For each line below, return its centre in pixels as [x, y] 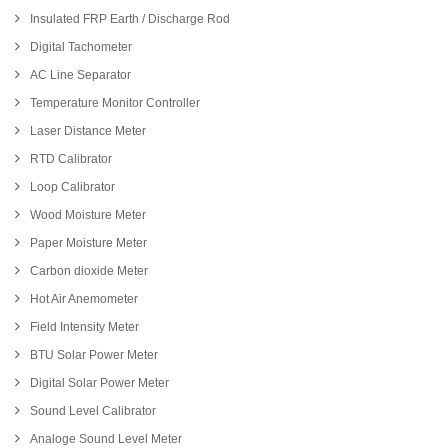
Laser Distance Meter [88, 131]
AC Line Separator [80, 75]
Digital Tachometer [81, 47]
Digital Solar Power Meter [99, 383]
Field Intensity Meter [84, 327]
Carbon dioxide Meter [89, 271]
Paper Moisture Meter [88, 243]
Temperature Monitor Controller [115, 103]
